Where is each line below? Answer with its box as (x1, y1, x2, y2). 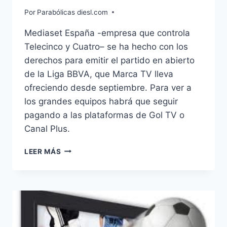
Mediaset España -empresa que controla (24, 27, 190, 38)
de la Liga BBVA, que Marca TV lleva (24, 68, 173, 79)
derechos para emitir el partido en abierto (24, 55, 195, 65)
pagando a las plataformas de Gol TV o (24, 109, 184, 120)
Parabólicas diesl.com (37, 8, 108, 16)
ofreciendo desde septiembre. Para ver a (24, 82, 192, 93)
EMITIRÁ (60, 166, 92, 174)
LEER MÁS (24, 147, 61, 156)
